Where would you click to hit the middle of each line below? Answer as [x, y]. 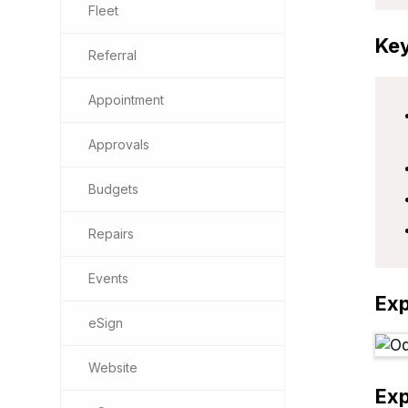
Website [113, 367]
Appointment [126, 100]
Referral [112, 55]
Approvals [119, 144]
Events [108, 278]
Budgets [113, 189]
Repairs [111, 234]
